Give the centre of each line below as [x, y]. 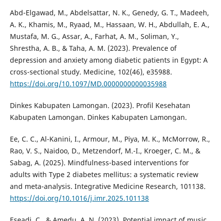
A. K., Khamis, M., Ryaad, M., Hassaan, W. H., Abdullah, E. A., [110, 24]
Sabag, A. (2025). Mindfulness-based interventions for [99, 163]
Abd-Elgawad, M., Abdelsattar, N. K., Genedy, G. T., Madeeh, [109, 12]
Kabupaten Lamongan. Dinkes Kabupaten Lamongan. [98, 117]
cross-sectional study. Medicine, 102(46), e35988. [91, 72]
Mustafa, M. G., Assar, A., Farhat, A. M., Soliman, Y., [94, 36]
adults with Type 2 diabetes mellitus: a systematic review [104, 175]
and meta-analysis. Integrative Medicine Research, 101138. [108, 186]
